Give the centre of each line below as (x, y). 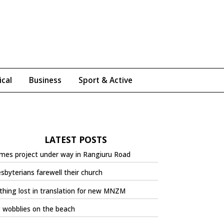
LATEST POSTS (75, 139)
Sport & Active (105, 80)
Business (45, 80)
